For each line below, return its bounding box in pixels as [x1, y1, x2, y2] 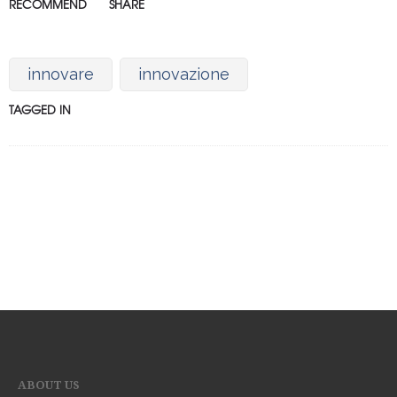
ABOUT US [18, 378, 80, 392]
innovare [27, 65, 94, 83]
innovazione [138, 65, 230, 83]
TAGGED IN [9, 101, 71, 118]
